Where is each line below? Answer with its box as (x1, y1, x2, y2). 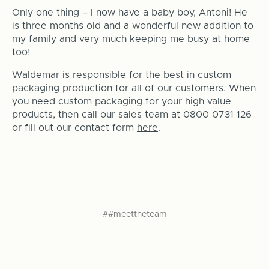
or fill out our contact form (11, 123, 137, 133)
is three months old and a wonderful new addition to (11, 21, 253, 31)
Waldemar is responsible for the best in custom (11, 70, 231, 80)
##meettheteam (102, 210, 167, 219)
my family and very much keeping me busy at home (11, 34, 250, 44)
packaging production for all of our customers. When (11, 83, 256, 94)
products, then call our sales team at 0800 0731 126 (11, 110, 252, 120)
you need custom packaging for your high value (11, 97, 231, 107)
